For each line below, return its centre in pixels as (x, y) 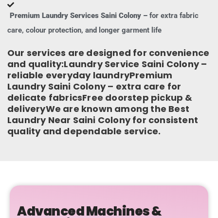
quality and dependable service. (84, 131)
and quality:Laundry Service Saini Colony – (107, 64)
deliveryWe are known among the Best (99, 109)
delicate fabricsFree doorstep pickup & (100, 97)
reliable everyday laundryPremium (90, 75)
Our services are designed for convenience (109, 53)
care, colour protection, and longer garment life (84, 30)
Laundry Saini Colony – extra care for (94, 86)
